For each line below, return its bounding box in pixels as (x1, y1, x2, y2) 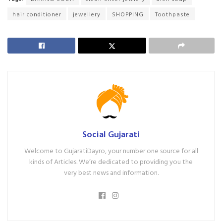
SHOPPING (112, 9, 144, 18)
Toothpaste (155, 9, 190, 18)
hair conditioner (12, 9, 61, 18)
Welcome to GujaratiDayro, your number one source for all (24, 145, 198, 156)
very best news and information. (63, 166, 159, 177)
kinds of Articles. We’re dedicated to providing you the (29, 156, 193, 166)
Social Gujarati (82, 127, 140, 141)
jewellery (73, 9, 101, 18)
